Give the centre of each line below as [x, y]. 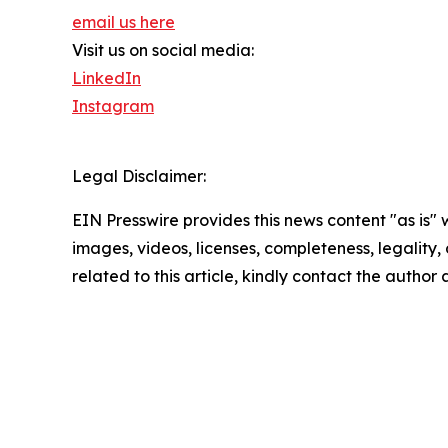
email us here [123, 22]
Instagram [113, 106]
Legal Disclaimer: [139, 176]
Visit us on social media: [163, 50]
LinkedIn [106, 78]
